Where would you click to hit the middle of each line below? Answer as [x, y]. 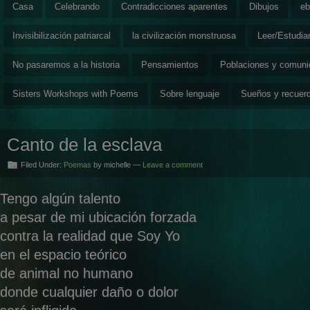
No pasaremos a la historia [66, 64]
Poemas [77, 164]
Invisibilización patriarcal [62, 35]
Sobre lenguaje [190, 93]
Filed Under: [42, 164]
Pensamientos [170, 64]
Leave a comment [173, 164]
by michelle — [117, 164]
